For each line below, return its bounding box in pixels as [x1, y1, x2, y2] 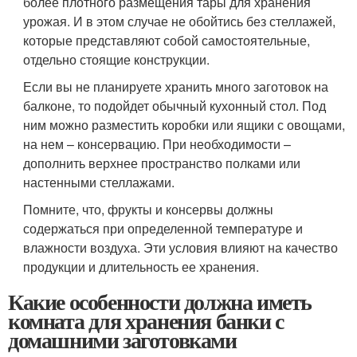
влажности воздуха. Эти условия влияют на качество [23, 237, 339, 257]
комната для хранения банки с [8, 304, 284, 337]
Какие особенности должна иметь [8, 284, 312, 318]
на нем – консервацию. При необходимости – [23, 134, 292, 153]
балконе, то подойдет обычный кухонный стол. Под [23, 96, 327, 115]
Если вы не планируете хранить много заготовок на [23, 76, 329, 96]
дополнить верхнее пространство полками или [23, 153, 301, 172]
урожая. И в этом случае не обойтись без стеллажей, [23, 11, 336, 30]
